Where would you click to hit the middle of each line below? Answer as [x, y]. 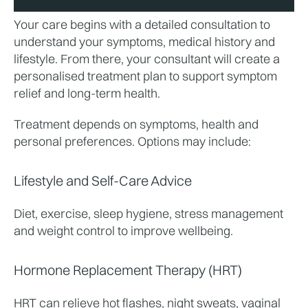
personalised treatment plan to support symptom [145, 76]
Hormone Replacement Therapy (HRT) [128, 269]
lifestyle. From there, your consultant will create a [147, 58]
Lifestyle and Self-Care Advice [103, 180]
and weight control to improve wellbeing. [123, 230]
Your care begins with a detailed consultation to [142, 24]
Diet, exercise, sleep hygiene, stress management [148, 213]
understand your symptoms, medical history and [144, 41]
